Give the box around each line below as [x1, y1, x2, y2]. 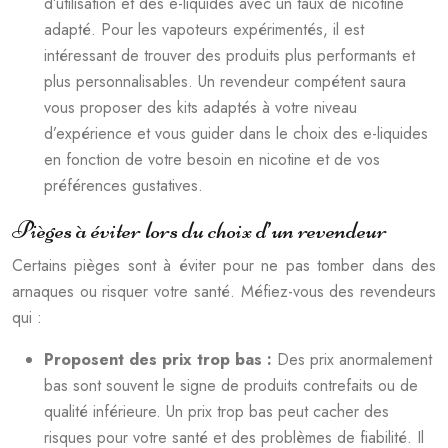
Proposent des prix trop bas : [44, 347, 277, 371]
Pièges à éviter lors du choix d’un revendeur [12, 214, 387, 245]
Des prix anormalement [277, 347, 432, 371]
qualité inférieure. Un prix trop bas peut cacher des [44, 399, 389, 423]
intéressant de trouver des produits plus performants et [44, 43, 415, 67]
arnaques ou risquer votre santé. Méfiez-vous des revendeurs [12, 279, 436, 303]
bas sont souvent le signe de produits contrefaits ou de [44, 373, 418, 397]
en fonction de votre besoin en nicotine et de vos [44, 147, 380, 171]
